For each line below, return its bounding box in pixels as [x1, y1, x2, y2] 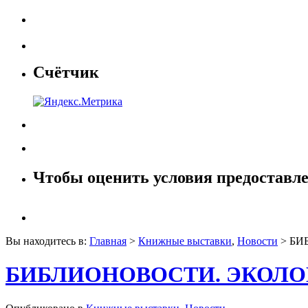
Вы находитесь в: [5, 234, 89, 247]
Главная [89, 234, 126, 247]
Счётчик [33, 63, 99, 82]
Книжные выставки [138, 234, 232, 247]
